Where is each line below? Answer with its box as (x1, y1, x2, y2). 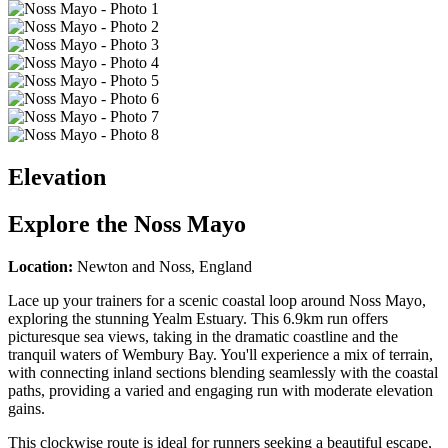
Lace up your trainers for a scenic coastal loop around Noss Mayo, (8, 292, 426, 310)
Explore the (8, 211, 134, 238)
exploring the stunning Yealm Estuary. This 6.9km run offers (8, 310, 388, 328)
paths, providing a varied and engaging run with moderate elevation (8, 382, 433, 400)
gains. (8, 400, 45, 418)
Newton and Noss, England (77, 258, 252, 276)
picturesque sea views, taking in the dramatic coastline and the (8, 328, 398, 346)
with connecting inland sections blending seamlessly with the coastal (8, 364, 438, 382)
